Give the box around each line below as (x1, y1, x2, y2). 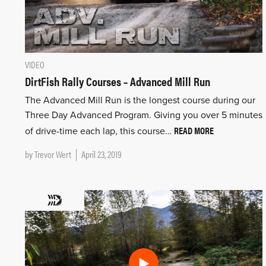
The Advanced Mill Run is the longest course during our (25, 94, 255, 106)
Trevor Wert (34, 147, 71, 161)
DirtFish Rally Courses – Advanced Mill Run (25, 72, 210, 90)
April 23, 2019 (81, 147, 122, 161)
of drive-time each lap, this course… (25, 125, 174, 137)
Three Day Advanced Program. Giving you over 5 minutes (25, 109, 262, 121)
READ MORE (174, 123, 214, 137)
